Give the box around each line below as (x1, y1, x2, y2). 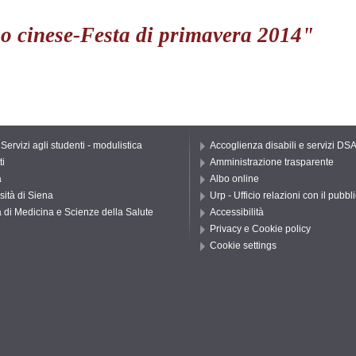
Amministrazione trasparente (210, 157, 334, 168)
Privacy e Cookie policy (210, 223, 311, 235)
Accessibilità (210, 207, 264, 219)
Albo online (210, 173, 259, 185)
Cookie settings (210, 240, 277, 252)
